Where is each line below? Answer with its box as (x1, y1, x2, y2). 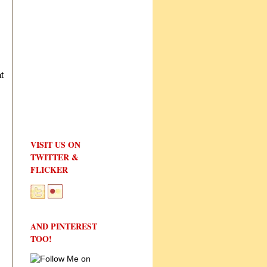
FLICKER (30, 163, 68, 176)
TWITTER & (30, 150, 79, 163)
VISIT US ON (30, 138, 80, 151)
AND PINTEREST (30, 219, 97, 232)
